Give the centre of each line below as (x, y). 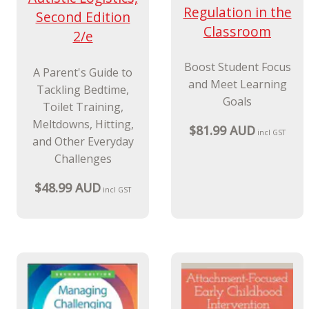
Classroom (237, 31)
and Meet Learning (237, 84)
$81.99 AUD (222, 131)
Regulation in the (237, 12)
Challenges (83, 158)
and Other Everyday (83, 141)
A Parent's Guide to (83, 72)
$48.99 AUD (67, 187)
